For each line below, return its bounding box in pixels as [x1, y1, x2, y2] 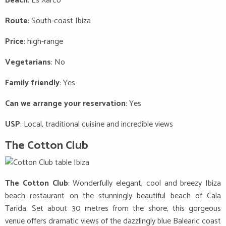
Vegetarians [5, 55, 51, 69]
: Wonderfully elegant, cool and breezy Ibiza [68, 177, 221, 191]
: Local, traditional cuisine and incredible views [20, 117, 173, 131]
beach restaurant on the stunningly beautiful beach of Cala [5, 189, 221, 203]
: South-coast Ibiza [28, 14, 91, 28]
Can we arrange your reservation [5, 96, 126, 110]
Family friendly [5, 76, 60, 90]
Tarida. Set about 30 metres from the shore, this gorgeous [5, 202, 221, 216]
